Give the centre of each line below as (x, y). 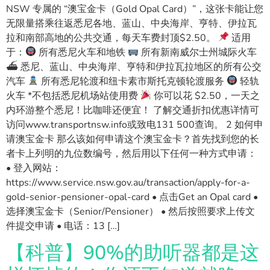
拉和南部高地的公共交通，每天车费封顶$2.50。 (112, 38)
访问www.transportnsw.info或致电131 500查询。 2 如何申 (135, 124)
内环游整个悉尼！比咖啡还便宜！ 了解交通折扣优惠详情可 (133, 110)
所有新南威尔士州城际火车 (198, 52)
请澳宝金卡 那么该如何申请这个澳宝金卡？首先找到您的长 (133, 139)
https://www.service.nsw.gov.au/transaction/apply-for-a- (128, 182)
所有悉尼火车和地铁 (82, 52)
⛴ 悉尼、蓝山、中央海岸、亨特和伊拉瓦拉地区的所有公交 (134, 67)
